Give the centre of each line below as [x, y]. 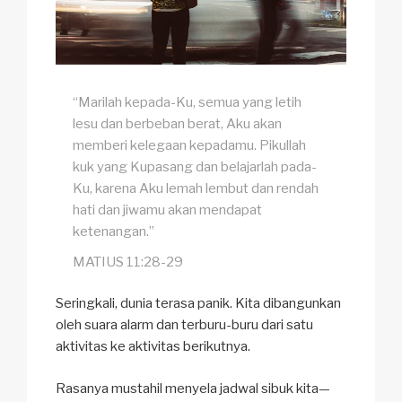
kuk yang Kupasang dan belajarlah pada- [195, 166]
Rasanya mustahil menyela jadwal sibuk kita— [193, 388]
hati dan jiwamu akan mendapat [168, 210]
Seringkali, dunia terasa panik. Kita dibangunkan [198, 304]
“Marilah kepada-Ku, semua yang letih [188, 102]
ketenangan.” [114, 231]
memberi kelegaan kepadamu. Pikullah [190, 145]
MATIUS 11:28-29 [128, 262]
